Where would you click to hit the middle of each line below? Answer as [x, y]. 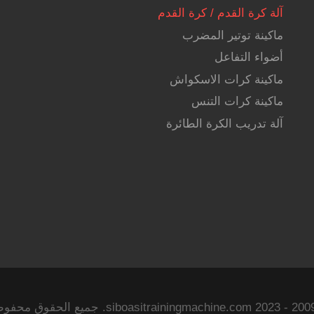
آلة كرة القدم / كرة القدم [220, 13]
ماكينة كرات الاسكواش [226, 79]
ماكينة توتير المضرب [232, 35]
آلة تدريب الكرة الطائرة [224, 123]
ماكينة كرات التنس [237, 102]
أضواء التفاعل [248, 57]
